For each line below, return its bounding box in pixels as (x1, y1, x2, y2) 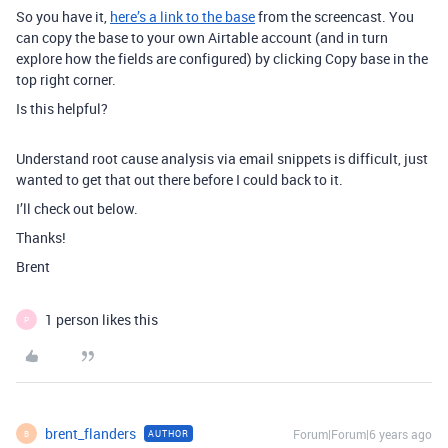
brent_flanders (45, 424, 136, 444)
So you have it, (16, 7, 110, 27)
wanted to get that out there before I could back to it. (16, 170, 343, 190)
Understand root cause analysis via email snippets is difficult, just (16, 149, 428, 169)
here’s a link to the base (110, 7, 255, 27)
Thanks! (16, 228, 66, 248)
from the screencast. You (255, 7, 414, 27)
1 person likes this (45, 310, 158, 330)
